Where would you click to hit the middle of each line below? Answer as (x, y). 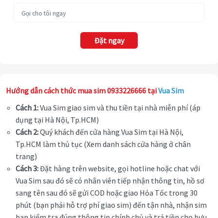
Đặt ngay (109, 41)
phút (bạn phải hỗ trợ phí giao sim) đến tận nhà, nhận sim (111, 205)
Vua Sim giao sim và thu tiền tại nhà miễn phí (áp (119, 108)
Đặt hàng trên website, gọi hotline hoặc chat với (119, 169)
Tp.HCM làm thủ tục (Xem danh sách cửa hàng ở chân (103, 144)
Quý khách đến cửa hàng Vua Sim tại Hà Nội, (111, 132)
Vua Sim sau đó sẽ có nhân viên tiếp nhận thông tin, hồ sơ (110, 181)
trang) (26, 156)
